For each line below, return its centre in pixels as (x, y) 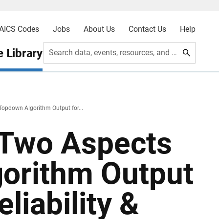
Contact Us (147, 29)
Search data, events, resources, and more (175, 53)
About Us (99, 29)
